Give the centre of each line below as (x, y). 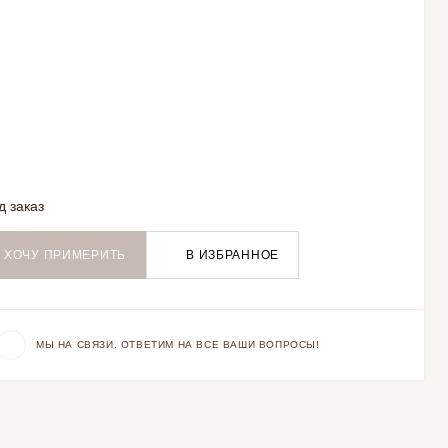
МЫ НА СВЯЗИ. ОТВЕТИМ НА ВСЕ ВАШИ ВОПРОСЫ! (178, 344)
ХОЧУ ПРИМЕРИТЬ (65, 255)
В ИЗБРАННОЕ (232, 255)
